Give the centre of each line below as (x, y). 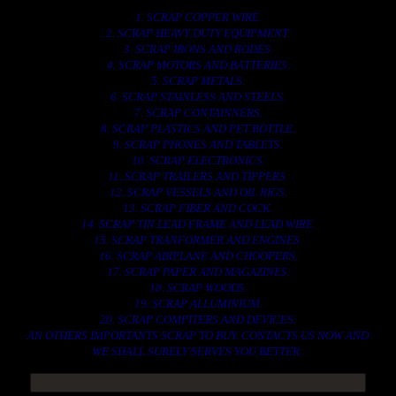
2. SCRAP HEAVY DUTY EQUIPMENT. (198, 33)
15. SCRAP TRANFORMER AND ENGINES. (198, 240)
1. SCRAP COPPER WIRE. (198, 17)
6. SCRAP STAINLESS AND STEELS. (198, 97)
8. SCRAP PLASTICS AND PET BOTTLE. (198, 129)
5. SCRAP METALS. (198, 81)
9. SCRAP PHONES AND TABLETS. (198, 145)
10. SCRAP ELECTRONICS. (198, 160)
